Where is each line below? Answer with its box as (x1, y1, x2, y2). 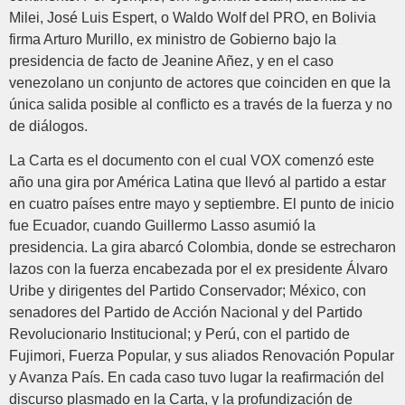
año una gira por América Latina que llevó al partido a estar (9, 174, 386, 191)
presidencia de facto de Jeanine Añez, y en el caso (9, 52, 334, 69)
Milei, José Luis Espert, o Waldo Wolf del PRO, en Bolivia (9, 9, 376, 25)
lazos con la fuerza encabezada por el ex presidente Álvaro (9, 261, 388, 278)
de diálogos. (9, 118, 88, 134)
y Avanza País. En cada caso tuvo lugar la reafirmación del (9, 370, 384, 386)
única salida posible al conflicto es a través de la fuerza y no (9, 96, 392, 112)
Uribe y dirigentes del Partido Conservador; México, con (9, 283, 366, 299)
